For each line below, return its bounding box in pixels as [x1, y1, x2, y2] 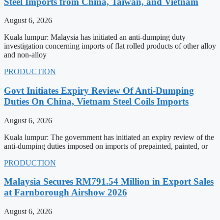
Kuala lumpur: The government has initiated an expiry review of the [4, 133, 214, 141]
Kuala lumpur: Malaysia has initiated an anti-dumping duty [4, 33, 186, 42]
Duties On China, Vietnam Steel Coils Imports [4, 96, 189, 107]
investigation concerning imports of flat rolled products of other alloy [4, 42, 216, 51]
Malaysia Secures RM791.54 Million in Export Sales [4, 176, 214, 187]
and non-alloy [4, 51, 47, 59]
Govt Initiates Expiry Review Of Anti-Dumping [4, 85, 194, 96]
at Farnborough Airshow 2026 [4, 187, 127, 198]
